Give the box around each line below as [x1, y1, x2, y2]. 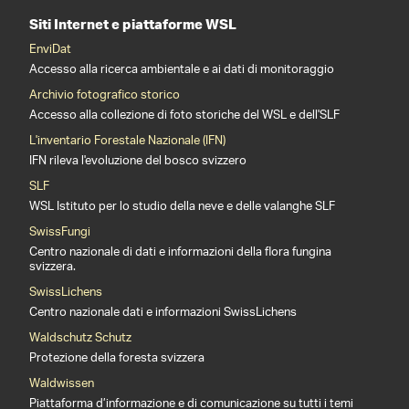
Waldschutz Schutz [29, 325, 131, 351]
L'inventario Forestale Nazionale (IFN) [29, 128, 225, 154]
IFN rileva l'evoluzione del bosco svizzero [29, 148, 246, 174]
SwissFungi [29, 219, 90, 246]
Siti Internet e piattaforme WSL [29, 15, 236, 33]
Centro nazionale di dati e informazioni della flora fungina [29, 239, 331, 266]
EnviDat [29, 37, 71, 63]
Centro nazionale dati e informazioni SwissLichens [29, 299, 297, 326]
